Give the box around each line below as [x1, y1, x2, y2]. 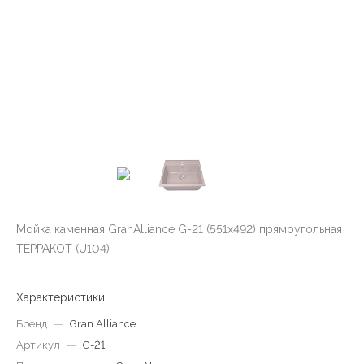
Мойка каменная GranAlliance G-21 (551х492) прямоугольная [16, 223, 342, 236]
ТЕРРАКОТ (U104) [16, 242, 110, 255]
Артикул [16, 339, 60, 351]
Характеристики [16, 291, 105, 304]
